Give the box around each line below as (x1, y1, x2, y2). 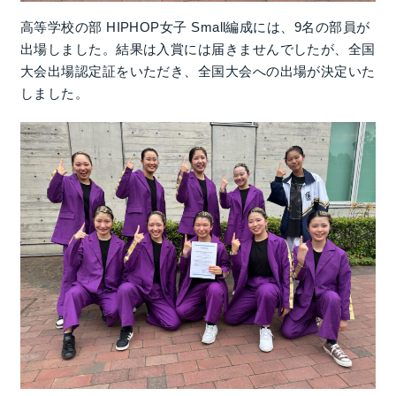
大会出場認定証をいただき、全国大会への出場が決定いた (20, 64, 376, 80)
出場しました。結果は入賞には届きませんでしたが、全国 (20, 42, 376, 57)
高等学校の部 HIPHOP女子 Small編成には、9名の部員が (20, 19, 370, 35)
